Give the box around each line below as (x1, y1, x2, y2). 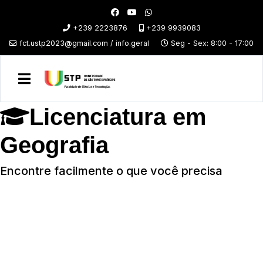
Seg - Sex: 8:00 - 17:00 (168, 39, 254, 48)
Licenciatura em (29, 104, 207, 130)
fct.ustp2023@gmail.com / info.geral (19, 39, 149, 48)
